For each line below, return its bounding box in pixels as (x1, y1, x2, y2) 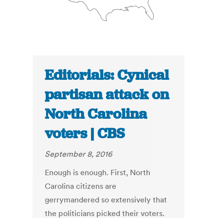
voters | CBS (45, 124, 125, 143)
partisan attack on (45, 85, 169, 104)
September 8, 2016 (45, 149, 112, 159)
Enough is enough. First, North (45, 167, 151, 178)
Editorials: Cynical (45, 66, 169, 85)
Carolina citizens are (45, 181, 117, 191)
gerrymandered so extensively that (45, 195, 167, 205)
